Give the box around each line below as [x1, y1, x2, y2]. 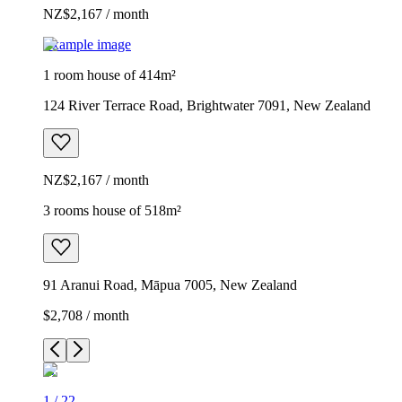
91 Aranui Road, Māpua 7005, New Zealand [43, 276, 297, 293]
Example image [43, 36, 131, 52]
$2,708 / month [43, 307, 129, 323]
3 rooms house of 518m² [43, 202, 181, 218]
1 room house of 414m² [43, 66, 176, 83]
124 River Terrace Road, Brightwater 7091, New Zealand [43, 97, 371, 113]
